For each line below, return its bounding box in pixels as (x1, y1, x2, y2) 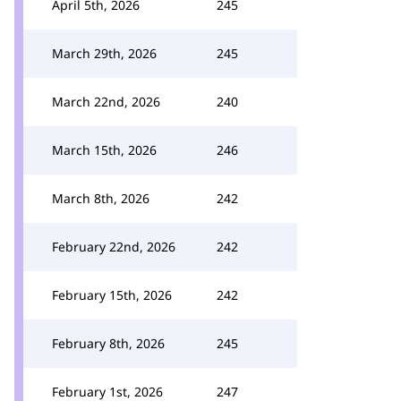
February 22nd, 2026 (52, 238, 175, 255)
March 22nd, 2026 (52, 93, 160, 110)
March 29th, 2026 (52, 45, 157, 62)
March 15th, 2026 (52, 141, 157, 158)
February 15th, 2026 (52, 286, 172, 303)
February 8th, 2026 (52, 335, 165, 352)
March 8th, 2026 (52, 190, 149, 207)
